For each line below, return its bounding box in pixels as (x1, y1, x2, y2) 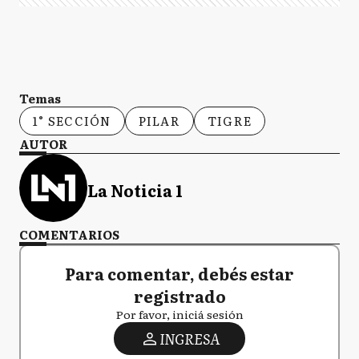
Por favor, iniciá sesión (115, 306, 244, 322)
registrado (133, 284, 226, 308)
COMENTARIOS (19, 225, 119, 244)
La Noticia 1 (87, 177, 183, 202)
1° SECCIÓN (33, 111, 111, 130)
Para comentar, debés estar (65, 261, 294, 285)
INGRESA (159, 328, 220, 349)
